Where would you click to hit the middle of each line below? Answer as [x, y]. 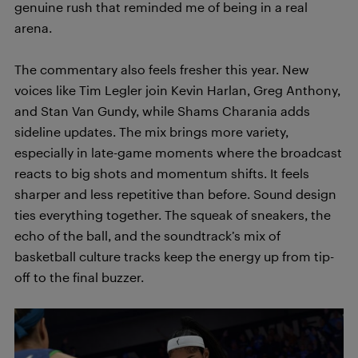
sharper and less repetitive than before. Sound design [175, 194]
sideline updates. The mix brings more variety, [151, 131]
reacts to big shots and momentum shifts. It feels [162, 173]
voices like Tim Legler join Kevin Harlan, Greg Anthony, [177, 90]
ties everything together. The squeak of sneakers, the [173, 215]
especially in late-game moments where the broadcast [178, 152]
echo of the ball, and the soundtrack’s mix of [147, 235]
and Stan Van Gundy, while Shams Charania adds [162, 111]
